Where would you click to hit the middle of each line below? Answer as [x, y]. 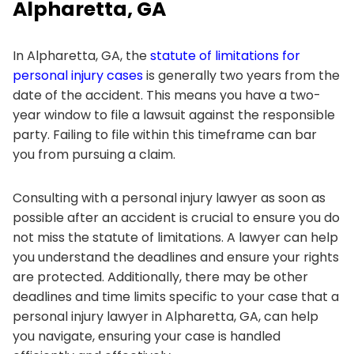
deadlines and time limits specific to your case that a [176, 296]
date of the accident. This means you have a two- [167, 95]
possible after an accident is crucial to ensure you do [176, 217]
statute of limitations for [225, 55]
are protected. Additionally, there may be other [160, 277]
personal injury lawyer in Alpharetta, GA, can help [166, 316]
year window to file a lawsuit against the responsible [174, 115]
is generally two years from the [241, 75]
